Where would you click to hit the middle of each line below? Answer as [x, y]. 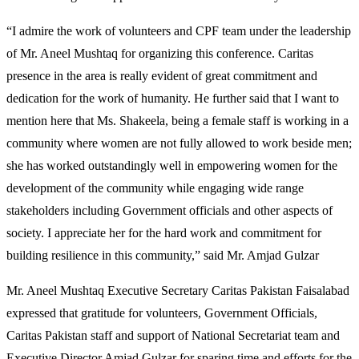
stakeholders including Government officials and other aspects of [169, 211]
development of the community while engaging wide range [155, 188]
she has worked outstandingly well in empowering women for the [172, 166]
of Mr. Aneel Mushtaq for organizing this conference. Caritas [160, 54]
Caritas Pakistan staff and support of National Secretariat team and [173, 336]
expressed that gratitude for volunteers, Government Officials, [162, 313]
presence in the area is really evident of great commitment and [162, 76]
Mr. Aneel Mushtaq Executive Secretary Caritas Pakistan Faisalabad [178, 291]
